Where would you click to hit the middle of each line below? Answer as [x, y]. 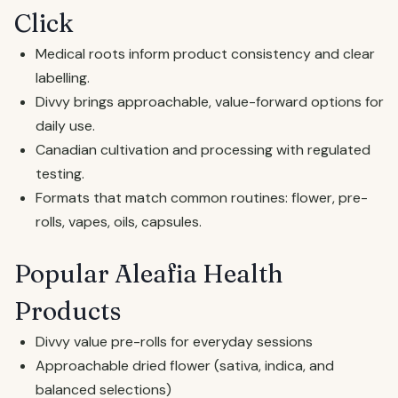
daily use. [65, 126]
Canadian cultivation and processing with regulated [203, 150]
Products [68, 311]
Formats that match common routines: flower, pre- [202, 198]
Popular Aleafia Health [149, 274]
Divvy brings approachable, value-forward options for [210, 102]
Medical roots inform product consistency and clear [205, 54]
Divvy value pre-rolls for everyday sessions [174, 342]
